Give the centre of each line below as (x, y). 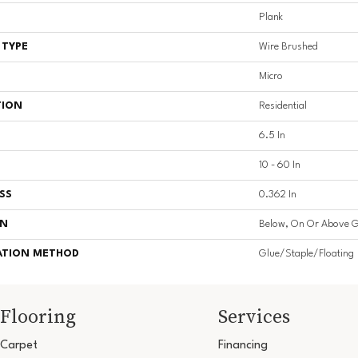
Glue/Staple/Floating (306, 254)
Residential (283, 106)
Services (254, 316)
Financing (243, 346)
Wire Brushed (288, 47)
